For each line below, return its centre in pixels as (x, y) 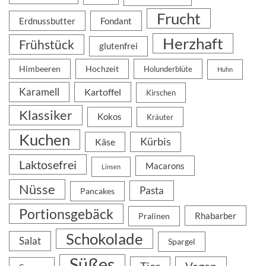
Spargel (182, 241)
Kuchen (45, 139)
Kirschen (161, 92)
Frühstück (47, 44)
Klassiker (46, 115)
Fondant (116, 20)
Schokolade (104, 238)
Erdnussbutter (47, 20)
